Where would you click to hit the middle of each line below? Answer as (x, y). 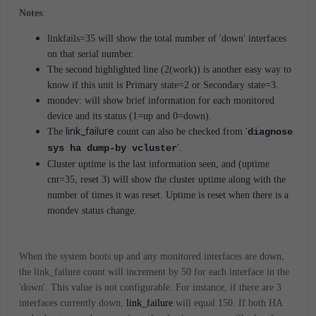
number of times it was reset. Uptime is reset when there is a (168, 195)
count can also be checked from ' (182, 131)
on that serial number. (91, 54)
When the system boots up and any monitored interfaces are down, (152, 256)
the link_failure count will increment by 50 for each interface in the (154, 272)
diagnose (270, 132)
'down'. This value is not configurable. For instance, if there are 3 (150, 287)
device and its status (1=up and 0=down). (129, 116)
